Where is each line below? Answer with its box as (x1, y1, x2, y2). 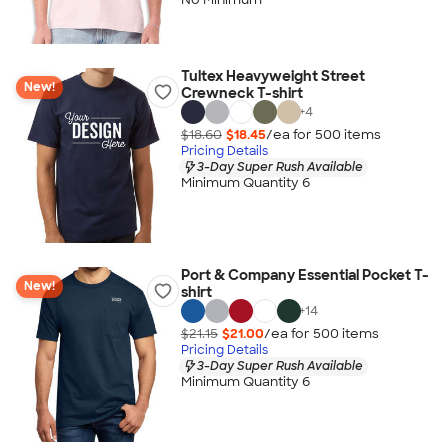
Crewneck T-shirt (180, 84, 303, 102)
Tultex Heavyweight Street (180, 67, 365, 85)
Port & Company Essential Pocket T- (180, 266, 429, 284)
